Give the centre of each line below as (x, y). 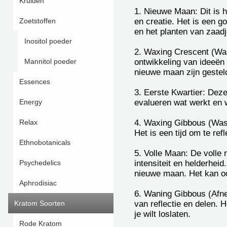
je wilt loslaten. (162, 214)
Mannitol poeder (50, 61)
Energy (31, 102)
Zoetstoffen (37, 21)
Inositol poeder (48, 41)
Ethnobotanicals (45, 142)
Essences (35, 82)
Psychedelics (40, 163)
